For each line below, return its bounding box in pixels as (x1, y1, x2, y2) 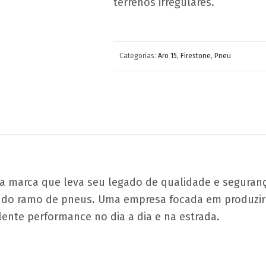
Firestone (180, 52, 211, 60)
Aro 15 (158, 52, 177, 60)
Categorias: (119, 52, 158, 60)
